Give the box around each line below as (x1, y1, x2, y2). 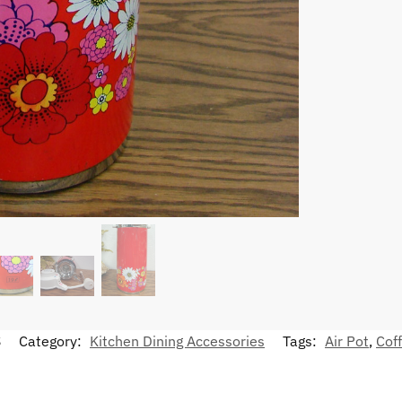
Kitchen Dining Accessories (90, 332, 265, 351)
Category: (19, 332, 85, 351)
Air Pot (325, 332, 369, 351)
